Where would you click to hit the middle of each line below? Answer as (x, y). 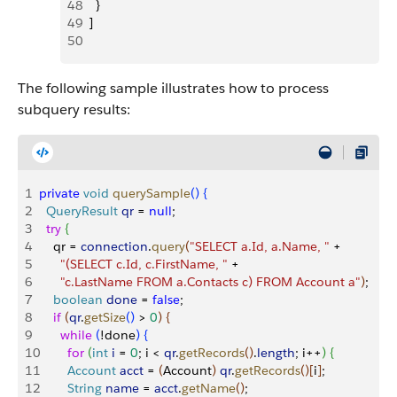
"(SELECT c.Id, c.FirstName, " (133, 264)
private (59, 193)
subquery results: (74, 109)
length (276, 353)
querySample (150, 193)
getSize (105, 317)
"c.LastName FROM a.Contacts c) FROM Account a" (200, 282)
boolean (71, 300)
